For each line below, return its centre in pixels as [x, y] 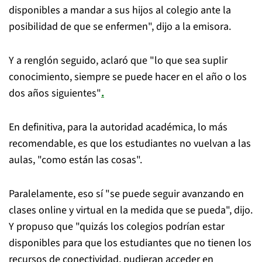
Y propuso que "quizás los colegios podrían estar [117, 227]
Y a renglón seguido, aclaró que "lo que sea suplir [118, 61]
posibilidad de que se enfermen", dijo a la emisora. [120, 27]
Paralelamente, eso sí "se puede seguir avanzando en [126, 194]
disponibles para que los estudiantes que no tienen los [130, 243]
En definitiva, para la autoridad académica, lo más [118, 127]
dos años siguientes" [55, 93]
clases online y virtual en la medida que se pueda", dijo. [131, 210]
